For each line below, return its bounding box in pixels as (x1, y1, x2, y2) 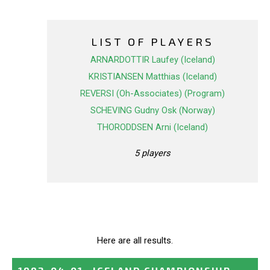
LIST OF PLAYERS (91, 34, 214, 49)
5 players (134, 147, 171, 159)
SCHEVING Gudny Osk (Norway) (90, 105, 215, 116)
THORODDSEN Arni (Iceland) (97, 122, 208, 133)
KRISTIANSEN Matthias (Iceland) (88, 71, 217, 83)
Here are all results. (97, 234, 173, 246)
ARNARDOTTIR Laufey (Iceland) (90, 54, 215, 66)
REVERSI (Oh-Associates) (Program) (80, 88, 225, 99)
